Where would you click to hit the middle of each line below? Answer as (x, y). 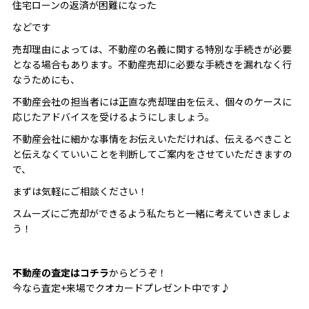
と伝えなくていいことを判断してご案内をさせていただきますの (152, 154)
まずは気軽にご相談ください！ (80, 191)
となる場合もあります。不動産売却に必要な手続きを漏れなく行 (152, 64)
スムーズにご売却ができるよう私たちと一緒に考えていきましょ (151, 213)
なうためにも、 (46, 80)
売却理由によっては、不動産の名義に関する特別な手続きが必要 (152, 49)
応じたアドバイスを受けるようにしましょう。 (113, 117)
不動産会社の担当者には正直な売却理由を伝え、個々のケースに (152, 102)
